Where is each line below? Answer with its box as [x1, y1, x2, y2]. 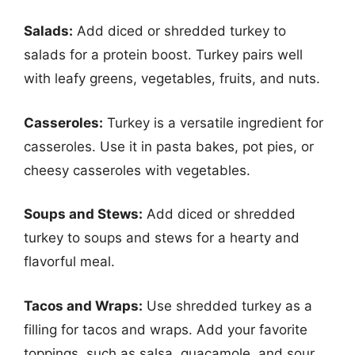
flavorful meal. [24, 254, 115, 269]
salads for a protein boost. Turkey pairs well [24, 47, 303, 63]
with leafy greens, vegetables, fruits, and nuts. [24, 71, 320, 86]
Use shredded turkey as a [143, 297, 312, 314]
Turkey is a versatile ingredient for [103, 114, 323, 131]
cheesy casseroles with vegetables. [24, 162, 250, 178]
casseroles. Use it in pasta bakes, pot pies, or [24, 138, 314, 155]
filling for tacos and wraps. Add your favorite [24, 321, 307, 338]
